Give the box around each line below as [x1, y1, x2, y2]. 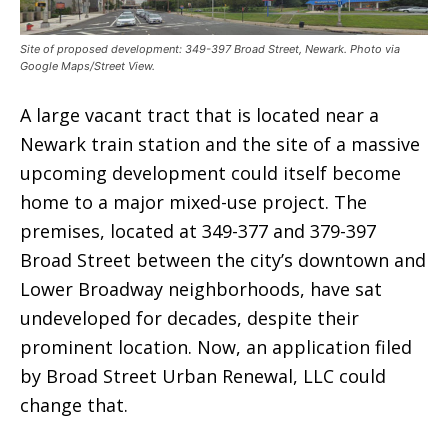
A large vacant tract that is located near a [20, 103, 379, 128]
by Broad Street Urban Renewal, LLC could [20, 364, 386, 389]
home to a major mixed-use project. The [20, 190, 367, 215]
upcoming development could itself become [20, 161, 401, 186]
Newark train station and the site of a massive [20, 132, 420, 157]
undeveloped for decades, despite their [20, 306, 359, 331]
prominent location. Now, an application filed [20, 335, 412, 360]
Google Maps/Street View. [20, 59, 155, 74]
